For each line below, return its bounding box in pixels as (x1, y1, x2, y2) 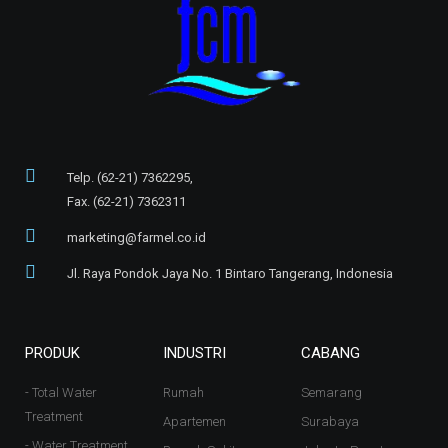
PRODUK (25, 343, 80, 362)
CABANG (300, 343, 360, 362)
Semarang (300, 384, 362, 400)
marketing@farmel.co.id (66, 229, 206, 245)
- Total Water (25, 384, 97, 400)
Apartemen (162, 413, 226, 429)
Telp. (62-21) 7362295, (66, 169, 193, 185)
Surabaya (300, 413, 359, 429)
